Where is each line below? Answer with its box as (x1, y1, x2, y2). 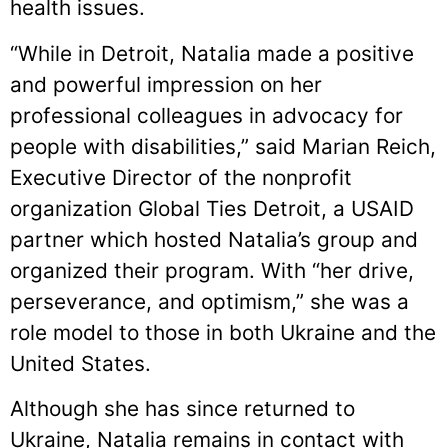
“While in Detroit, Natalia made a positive (10, 40, 414, 66)
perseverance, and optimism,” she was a (10, 288, 409, 314)
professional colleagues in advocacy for (10, 102, 403, 128)
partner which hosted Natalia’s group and (10, 226, 418, 252)
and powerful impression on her (10, 71, 322, 97)
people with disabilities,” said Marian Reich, (10, 133, 436, 159)
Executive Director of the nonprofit (10, 164, 352, 190)
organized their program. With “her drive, (10, 257, 414, 283)
